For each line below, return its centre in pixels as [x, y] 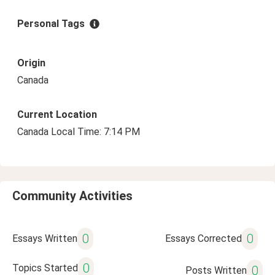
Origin [31, 63]
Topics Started [45, 268]
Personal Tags [51, 24]
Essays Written [45, 238]
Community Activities [72, 196]
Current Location [57, 114]
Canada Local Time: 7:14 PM [79, 132]
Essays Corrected [203, 238]
